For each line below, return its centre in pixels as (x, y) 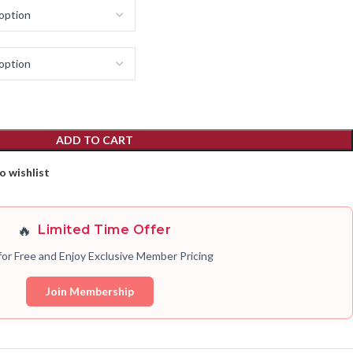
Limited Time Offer (104, 229)
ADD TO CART (94, 139)
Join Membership (89, 291)
